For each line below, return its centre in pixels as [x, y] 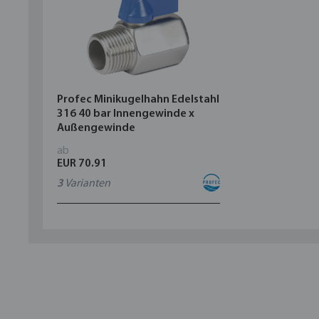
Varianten [87, 184]
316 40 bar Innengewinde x [126, 114]
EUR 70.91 [82, 164]
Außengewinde [96, 129]
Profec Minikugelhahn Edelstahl [138, 100]
